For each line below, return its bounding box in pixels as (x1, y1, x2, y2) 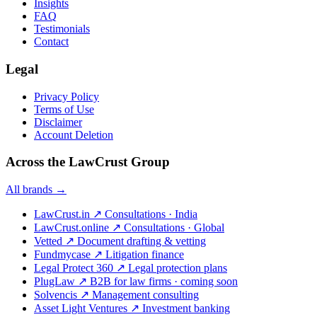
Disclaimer (34, 115, 82, 128)
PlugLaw (34, 275, 78, 288)
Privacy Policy (34, 90, 99, 103)
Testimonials (34, 23, 90, 35)
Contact (34, 35, 69, 48)
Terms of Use (34, 103, 94, 115)
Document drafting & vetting (77, 235, 206, 248)
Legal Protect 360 (34, 262, 116, 275)
